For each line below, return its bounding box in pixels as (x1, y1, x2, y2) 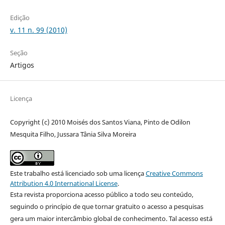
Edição (10, 13, 30, 23)
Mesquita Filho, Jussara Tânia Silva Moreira (10, 130, 136, 139)
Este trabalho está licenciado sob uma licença (10, 169, 146, 178)
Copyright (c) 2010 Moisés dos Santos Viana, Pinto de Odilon (10, 118, 190, 127)
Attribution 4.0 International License (10, 179, 118, 188)
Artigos (10, 60, 34, 70)
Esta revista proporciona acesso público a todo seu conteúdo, (10, 190, 193, 199)
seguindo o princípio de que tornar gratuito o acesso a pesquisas (10, 202, 203, 211)
